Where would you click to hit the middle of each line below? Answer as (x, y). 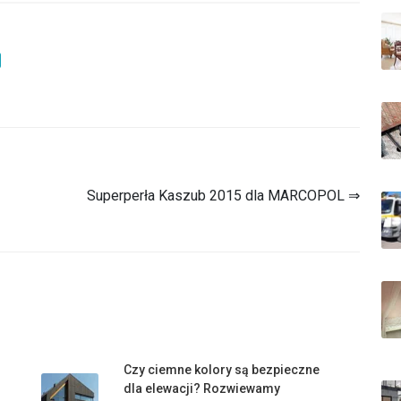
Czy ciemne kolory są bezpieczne (222, 370)
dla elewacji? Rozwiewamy (202, 388)
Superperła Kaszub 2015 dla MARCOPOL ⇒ (223, 196)
